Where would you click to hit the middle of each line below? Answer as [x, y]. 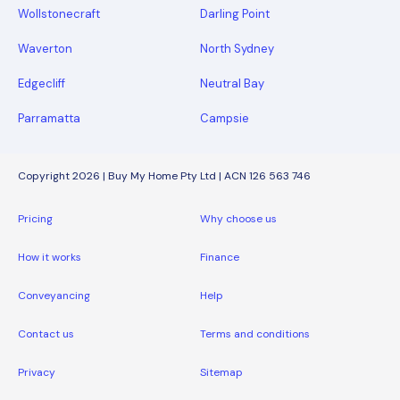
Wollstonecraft [59, 13]
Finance [220, 257]
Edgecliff [42, 83]
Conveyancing [54, 295]
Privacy [37, 372]
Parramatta [49, 118]
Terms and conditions [255, 333]
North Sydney [237, 48]
